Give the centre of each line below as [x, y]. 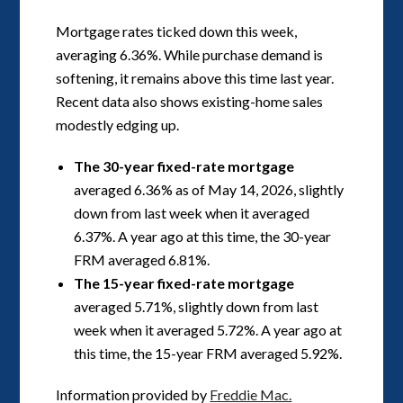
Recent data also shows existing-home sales [190, 101]
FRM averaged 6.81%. [142, 259]
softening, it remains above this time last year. [195, 77]
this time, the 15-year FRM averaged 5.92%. [208, 353]
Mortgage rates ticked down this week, [177, 31]
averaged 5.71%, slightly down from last [197, 306]
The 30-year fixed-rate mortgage [184, 166]
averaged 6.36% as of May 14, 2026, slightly [209, 189]
